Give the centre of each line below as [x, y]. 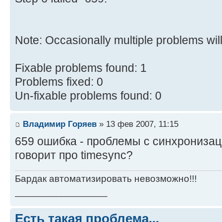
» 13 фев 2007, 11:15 [138, 124]
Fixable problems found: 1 [81, 68]
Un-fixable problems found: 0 [88, 96]
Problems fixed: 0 [59, 82]
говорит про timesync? [74, 155]
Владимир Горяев [60, 124]
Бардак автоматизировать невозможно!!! [106, 178]
